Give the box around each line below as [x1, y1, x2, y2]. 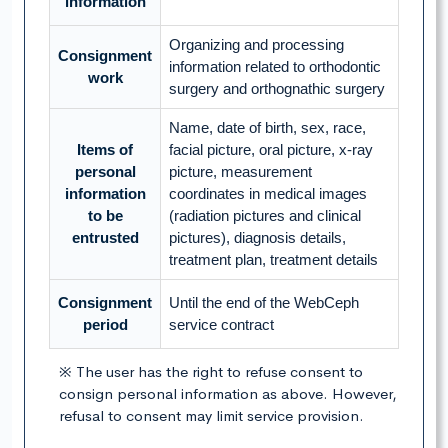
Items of [77, 141, 133, 159]
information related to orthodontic [169, 58, 381, 76]
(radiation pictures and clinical [169, 207, 361, 225]
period [82, 316, 128, 334]
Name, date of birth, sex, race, [169, 119, 366, 137]
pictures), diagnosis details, [169, 229, 346, 247]
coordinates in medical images [169, 185, 367, 203]
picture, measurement [169, 163, 312, 181]
